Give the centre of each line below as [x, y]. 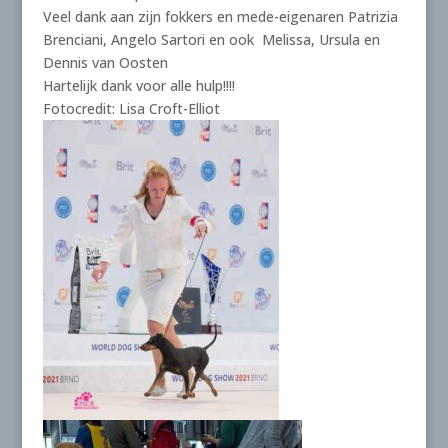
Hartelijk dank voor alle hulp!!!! [138, 85]
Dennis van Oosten [105, 62]
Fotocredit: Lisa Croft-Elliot [131, 108]
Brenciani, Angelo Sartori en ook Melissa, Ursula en [211, 39]
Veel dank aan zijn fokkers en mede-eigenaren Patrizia [220, 16]
